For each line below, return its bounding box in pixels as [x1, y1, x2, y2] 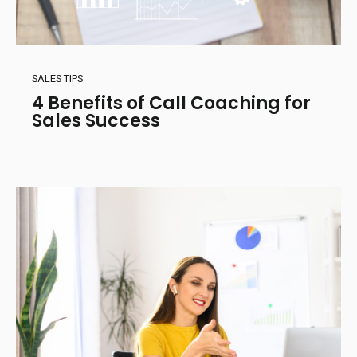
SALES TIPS [32, 72, 83, 84]
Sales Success [32, 108, 160, 133]
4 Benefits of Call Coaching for [32, 90, 311, 116]
